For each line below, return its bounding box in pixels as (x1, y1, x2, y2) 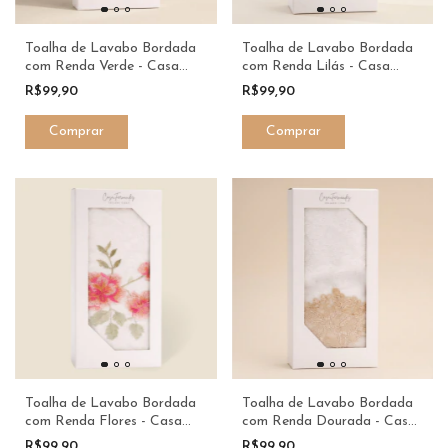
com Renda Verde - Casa (25, 58, 179, 74)
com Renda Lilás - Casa (241, 58, 390, 74)
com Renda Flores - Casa (25, 414, 182, 430)
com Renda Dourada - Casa (241, 414, 416, 430)
